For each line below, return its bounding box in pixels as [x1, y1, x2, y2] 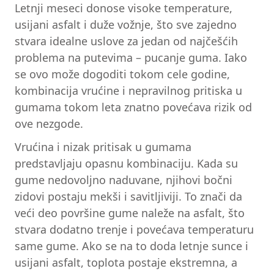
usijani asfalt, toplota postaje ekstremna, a [15, 254, 237, 270]
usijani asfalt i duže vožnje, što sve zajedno [15, 17, 237, 32]
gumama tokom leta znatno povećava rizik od [15, 100, 252, 115]
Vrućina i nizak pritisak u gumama [15, 139, 191, 154]
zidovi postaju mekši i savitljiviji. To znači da [15, 188, 242, 204]
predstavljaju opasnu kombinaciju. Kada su [15, 155, 238, 171]
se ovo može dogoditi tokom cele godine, [15, 67, 230, 82]
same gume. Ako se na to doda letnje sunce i [15, 238, 248, 253]
